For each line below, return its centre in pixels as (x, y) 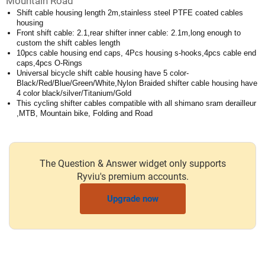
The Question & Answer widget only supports (132, 164)
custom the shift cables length (68, 43)
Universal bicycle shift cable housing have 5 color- (103, 73)
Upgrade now (132, 199)
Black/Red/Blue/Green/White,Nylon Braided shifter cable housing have (137, 83)
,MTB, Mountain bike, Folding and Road (85, 114)
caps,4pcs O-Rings (49, 63)
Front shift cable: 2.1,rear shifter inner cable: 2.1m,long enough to (129, 33)
